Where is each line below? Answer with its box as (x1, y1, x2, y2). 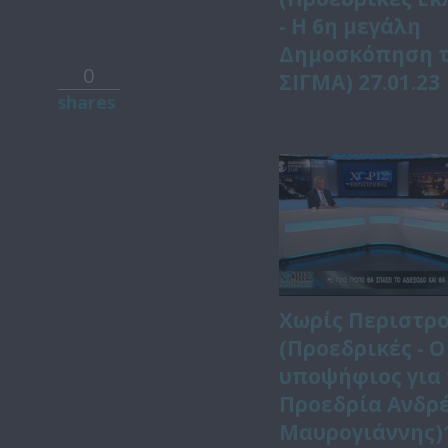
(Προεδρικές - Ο (279, 334, 446, 363)
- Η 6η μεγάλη (279, 11, 422, 40)
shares (57, 90, 115, 115)
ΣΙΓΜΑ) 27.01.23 (279, 67, 441, 96)
